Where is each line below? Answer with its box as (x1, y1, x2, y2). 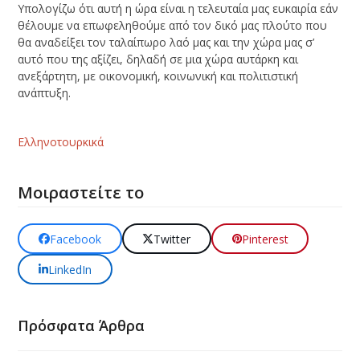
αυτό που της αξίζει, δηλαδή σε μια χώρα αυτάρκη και (18, 51, 299, 67)
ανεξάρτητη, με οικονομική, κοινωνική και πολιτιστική (18, 68, 299, 84)
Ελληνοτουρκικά (18, 134, 104, 150)
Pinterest (241, 231, 288, 247)
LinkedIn (48, 261, 92, 277)
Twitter (153, 231, 191, 247)
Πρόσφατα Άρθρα (18, 316, 145, 336)
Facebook (50, 231, 102, 247)
